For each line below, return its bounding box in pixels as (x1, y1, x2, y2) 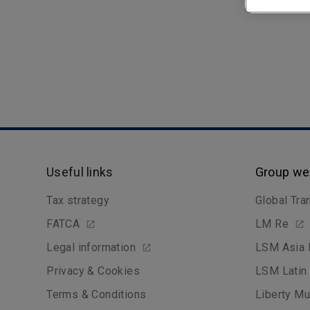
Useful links (46, 165, 113, 179)
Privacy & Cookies (46, 264, 140, 277)
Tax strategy (46, 194, 110, 207)
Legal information (46, 241, 136, 254)
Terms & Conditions (46, 288, 147, 301)
